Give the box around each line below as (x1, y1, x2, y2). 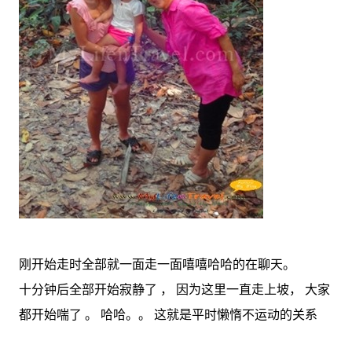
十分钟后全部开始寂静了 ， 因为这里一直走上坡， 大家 (19, 281, 330, 298)
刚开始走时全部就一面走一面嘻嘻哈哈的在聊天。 (19, 256, 295, 273)
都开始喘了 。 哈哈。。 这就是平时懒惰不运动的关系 (19, 306, 317, 323)
